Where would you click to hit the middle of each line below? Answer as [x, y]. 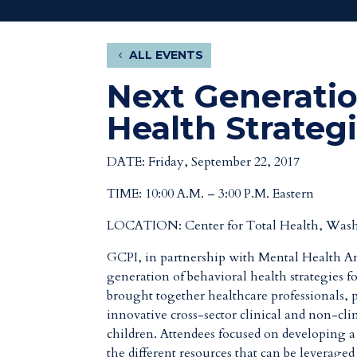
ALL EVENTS [167, 55]
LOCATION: [146, 226]
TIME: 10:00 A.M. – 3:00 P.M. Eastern [211, 194]
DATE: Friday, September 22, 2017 [204, 162]
